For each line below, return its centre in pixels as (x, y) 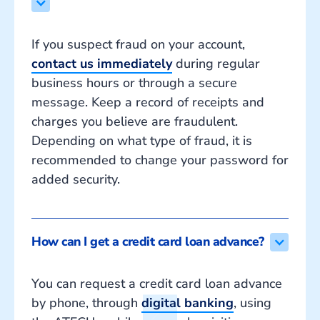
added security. (76, 180)
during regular (216, 64)
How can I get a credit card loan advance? (148, 242)
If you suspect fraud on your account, (138, 45)
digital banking (187, 303)
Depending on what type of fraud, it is (142, 141)
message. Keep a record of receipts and (148, 102)
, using (252, 303)
